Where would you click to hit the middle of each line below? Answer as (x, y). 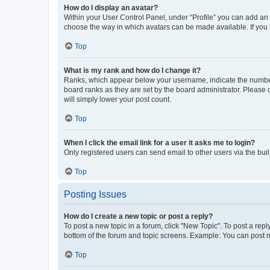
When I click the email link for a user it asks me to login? (159, 143)
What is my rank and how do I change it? (132, 71)
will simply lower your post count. (118, 99)
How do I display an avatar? (111, 8)
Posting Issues (95, 194)
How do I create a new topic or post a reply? (138, 216)
